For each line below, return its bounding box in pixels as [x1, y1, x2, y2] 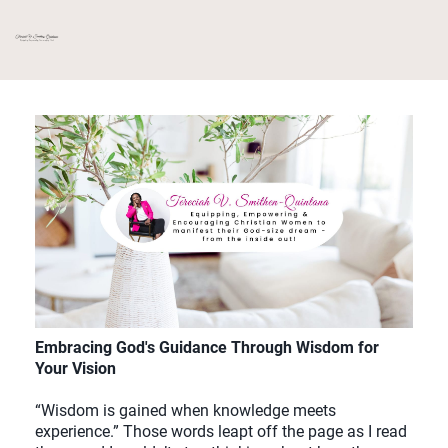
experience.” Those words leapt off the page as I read [35, 422, 407, 442]
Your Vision [35, 359, 116, 379]
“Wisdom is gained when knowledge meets [35, 401, 336, 421]
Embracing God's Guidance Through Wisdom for [35, 338, 379, 358]
